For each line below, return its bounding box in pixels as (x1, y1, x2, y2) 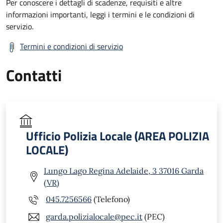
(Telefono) (92, 194, 130, 205)
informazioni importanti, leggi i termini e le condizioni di (6, 8, 195, 20)
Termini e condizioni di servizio (20, 40, 123, 52)
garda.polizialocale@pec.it (46, 212, 142, 222)
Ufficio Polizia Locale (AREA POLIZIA (26, 126, 209, 145)
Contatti (6, 63, 62, 87)
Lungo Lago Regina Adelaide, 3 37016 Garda (44, 165, 204, 176)
